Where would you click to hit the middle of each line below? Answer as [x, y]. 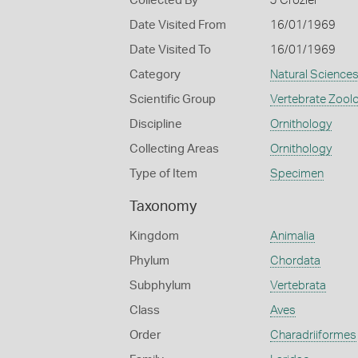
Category [155, 75]
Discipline [156, 124]
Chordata [295, 261]
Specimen [296, 174]
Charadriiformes [313, 335]
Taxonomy [163, 207]
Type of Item [163, 174]
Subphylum [160, 286]
